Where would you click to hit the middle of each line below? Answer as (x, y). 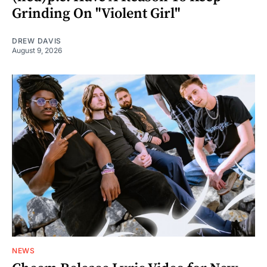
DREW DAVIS (37, 41)
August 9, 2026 (37, 50)
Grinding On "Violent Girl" (96, 13)
